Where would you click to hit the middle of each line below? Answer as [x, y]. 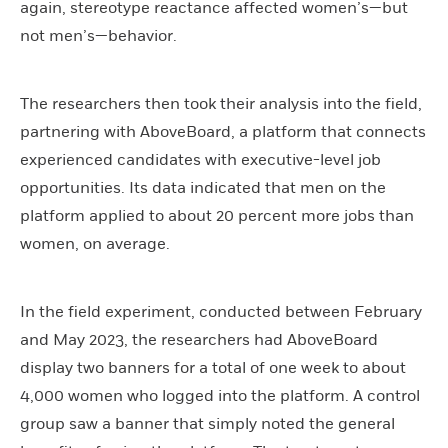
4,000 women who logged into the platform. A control [220, 396]
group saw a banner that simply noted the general [207, 424]
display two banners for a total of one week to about [213, 368]
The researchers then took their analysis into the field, [221, 104]
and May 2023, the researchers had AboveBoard [199, 340]
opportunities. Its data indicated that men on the [203, 188]
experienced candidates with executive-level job [200, 160]
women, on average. [95, 244]
